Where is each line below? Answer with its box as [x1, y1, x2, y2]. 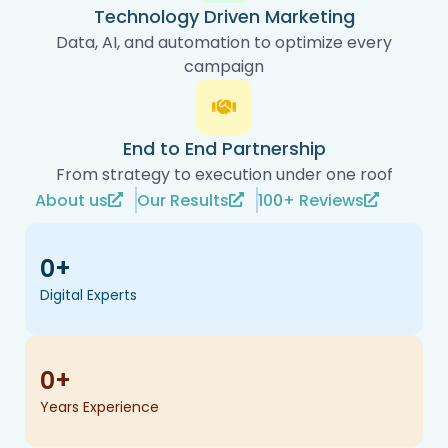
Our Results [137, 188, 229, 212]
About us [35, 188, 108, 212]
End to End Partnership [122, 135, 326, 161]
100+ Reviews [258, 188, 364, 212]
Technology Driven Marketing [93, 3, 355, 29]
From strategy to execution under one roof [55, 162, 393, 186]
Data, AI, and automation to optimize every [56, 30, 392, 54]
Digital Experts [40, 284, 137, 305]
